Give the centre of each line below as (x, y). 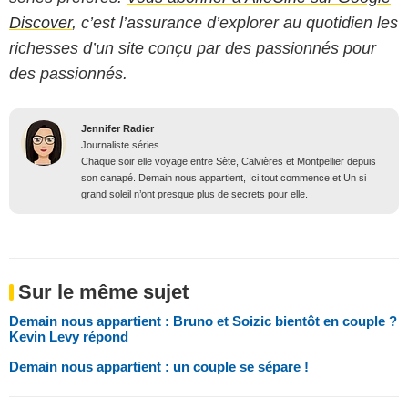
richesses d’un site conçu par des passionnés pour (193, 48)
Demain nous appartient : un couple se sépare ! (159, 366)
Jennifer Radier (117, 128)
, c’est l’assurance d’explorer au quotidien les (235, 22)
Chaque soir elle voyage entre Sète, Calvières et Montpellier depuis (229, 161)
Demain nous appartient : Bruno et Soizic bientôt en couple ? (203, 321)
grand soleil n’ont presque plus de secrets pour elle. (194, 194)
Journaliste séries (120, 144)
